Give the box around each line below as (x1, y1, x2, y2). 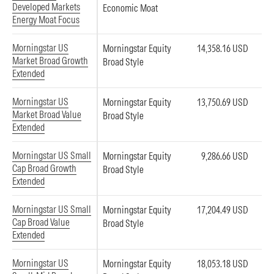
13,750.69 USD (197, 96, 248, 108)
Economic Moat (103, 2, 158, 14)
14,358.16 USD (197, 42, 248, 54)
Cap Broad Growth (12, 162, 76, 174)
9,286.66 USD (201, 150, 248, 162)
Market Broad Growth (12, 54, 88, 67)
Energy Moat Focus (12, 13, 80, 26)
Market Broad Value (12, 108, 81, 120)
